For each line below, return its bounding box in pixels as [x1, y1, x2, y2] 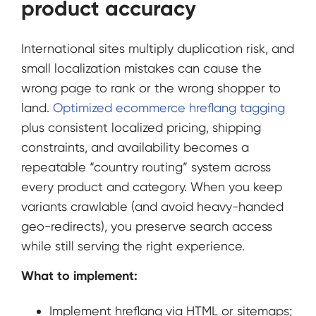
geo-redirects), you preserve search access [21, 218, 272, 233]
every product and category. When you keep [21, 178, 282, 194]
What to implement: [21, 268, 138, 284]
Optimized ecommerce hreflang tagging [53, 99, 285, 115]
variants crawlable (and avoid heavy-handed [21, 198, 284, 214]
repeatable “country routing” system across [21, 159, 271, 174]
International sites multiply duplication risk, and [21, 40, 294, 56]
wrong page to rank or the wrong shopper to [21, 80, 281, 95]
